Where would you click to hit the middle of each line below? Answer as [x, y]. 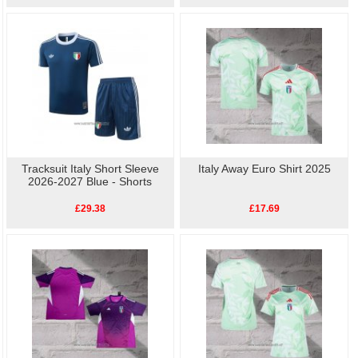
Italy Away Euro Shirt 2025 [264, 169]
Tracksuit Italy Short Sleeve [90, 169]
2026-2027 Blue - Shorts [90, 182]
